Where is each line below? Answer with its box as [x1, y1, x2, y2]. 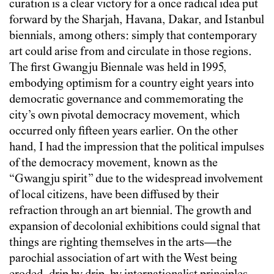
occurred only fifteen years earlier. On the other [9, 125, 238, 139]
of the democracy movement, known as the [9, 157, 218, 171]
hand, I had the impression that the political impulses [9, 141, 264, 155]
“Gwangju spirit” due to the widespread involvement [9, 173, 263, 187]
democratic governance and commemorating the [9, 94, 243, 107]
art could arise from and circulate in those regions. [9, 46, 252, 59]
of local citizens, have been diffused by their [9, 189, 219, 202]
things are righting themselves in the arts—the [9, 237, 232, 250]
